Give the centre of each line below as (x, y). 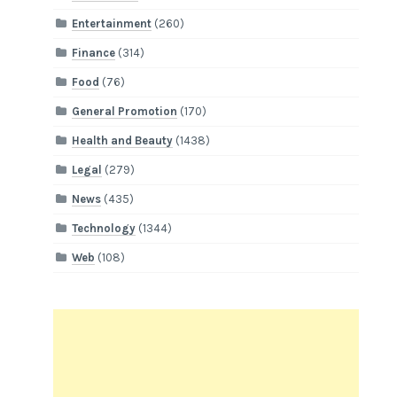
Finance (94, 53)
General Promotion (125, 112)
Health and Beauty (123, 141)
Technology (104, 229)
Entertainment (112, 24)
